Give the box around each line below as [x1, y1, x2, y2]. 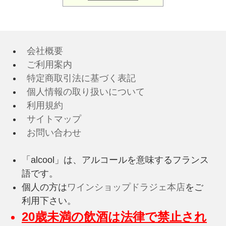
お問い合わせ [22, 128, 81, 138]
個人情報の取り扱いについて [22, 87, 145, 97]
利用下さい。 [22, 196, 76, 206]
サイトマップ [22, 114, 81, 125]
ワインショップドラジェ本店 [67, 182, 185, 193]
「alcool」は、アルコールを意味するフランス [22, 155, 209, 165]
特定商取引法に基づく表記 [22, 73, 136, 84]
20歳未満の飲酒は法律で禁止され [22, 210, 207, 224]
